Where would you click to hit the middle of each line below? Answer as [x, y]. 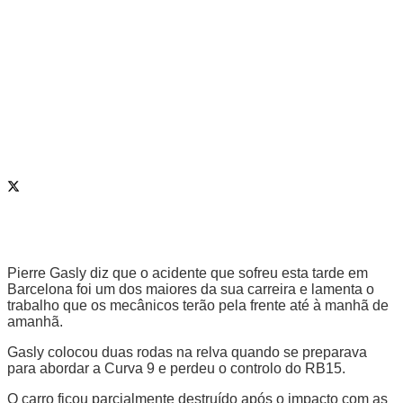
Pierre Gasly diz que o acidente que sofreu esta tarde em [188, 273]
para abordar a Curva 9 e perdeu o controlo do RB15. [176, 368]
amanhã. [35, 321]
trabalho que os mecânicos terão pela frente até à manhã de [198, 305]
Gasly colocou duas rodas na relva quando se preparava [187, 352]
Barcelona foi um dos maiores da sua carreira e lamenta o [191, 289]
